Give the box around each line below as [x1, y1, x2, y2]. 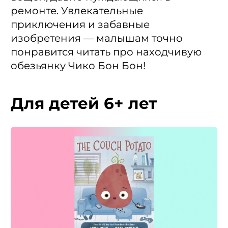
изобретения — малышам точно [11, 32, 183, 45]
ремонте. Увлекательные [11, 5, 143, 17]
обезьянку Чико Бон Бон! [11, 60, 146, 72]
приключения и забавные [11, 18, 150, 31]
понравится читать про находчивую [11, 46, 202, 59]
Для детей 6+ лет [11, 94, 157, 113]
